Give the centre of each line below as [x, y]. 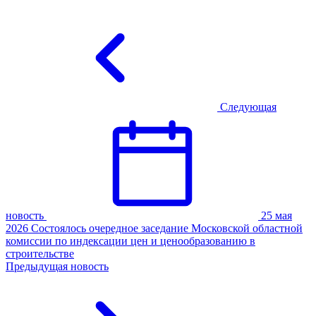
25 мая [276, 216]
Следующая [247, 107]
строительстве [40, 254]
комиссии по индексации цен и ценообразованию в [130, 241]
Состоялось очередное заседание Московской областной [167, 229]
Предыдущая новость [57, 267]
